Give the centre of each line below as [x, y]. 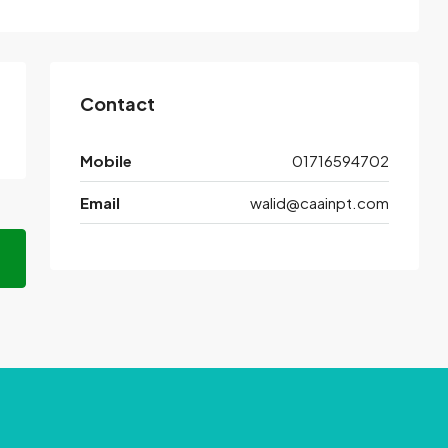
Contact [117, 104]
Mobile [106, 161]
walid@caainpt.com [319, 203]
